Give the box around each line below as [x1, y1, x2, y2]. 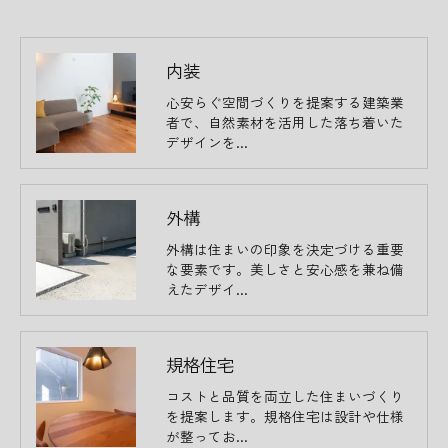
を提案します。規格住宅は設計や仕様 [166, 405, 404, 426]
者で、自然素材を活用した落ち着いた [166, 111, 404, 132]
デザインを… [166, 131, 248, 152]
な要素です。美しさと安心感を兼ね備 [166, 258, 404, 279]
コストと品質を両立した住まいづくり [166, 385, 404, 406]
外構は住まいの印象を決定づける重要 [166, 238, 404, 259]
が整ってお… [166, 425, 248, 446]
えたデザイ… [166, 278, 248, 299]
